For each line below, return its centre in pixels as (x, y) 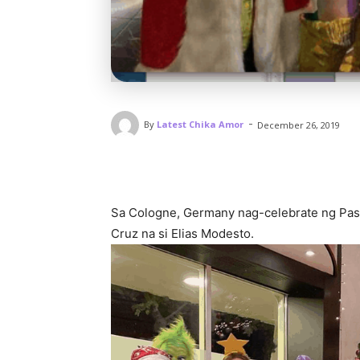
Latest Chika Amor (200, 125)
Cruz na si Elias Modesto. (182, 233)
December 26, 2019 (299, 125)
